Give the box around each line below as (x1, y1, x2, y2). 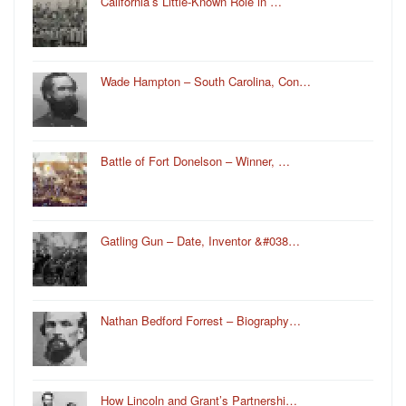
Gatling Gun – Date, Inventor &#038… (101, 231, 300, 249)
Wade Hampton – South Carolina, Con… (101, 72, 311, 90)
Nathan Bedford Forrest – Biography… (101, 311, 301, 329)
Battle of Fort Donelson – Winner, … (101, 151, 290, 169)
